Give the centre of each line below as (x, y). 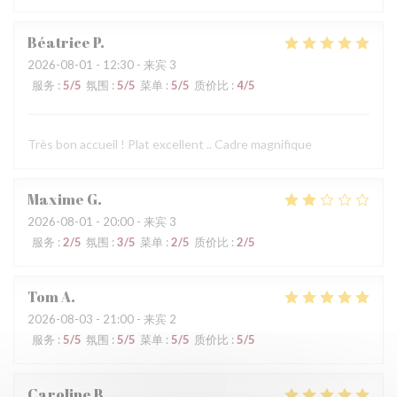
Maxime (56, 199)
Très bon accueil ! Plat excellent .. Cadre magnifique (170, 144)
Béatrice (59, 43)
